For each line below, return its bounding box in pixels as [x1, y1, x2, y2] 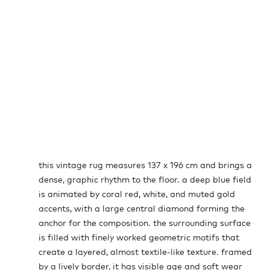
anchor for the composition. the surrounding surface [39, 219, 251, 228]
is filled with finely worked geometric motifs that [39, 234, 239, 242]
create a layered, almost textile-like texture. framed [39, 248, 252, 257]
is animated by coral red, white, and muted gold [39, 190, 235, 199]
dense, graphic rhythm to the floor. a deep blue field [39, 176, 251, 184]
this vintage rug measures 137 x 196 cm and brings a [39, 162, 252, 170]
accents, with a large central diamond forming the [39, 205, 245, 213]
